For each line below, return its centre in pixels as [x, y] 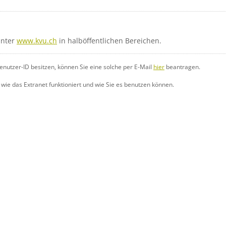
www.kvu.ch [37, 41]
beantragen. [182, 67]
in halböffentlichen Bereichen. [109, 41]
